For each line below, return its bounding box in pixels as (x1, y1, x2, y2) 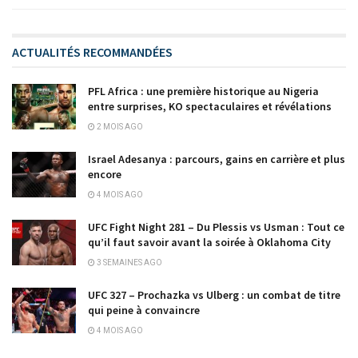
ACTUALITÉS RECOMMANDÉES (12, 44, 173, 61)
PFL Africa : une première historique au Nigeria (88, 84, 319, 99)
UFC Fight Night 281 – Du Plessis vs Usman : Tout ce (88, 220, 344, 235)
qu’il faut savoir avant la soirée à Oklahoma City (88, 235, 331, 250)
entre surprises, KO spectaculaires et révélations (88, 99, 332, 114)
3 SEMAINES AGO (95, 258, 162, 268)
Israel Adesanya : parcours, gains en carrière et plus (88, 152, 345, 167)
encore (88, 167, 121, 182)
